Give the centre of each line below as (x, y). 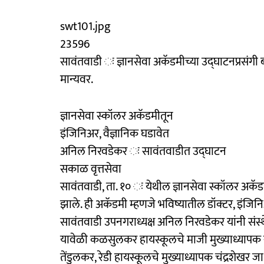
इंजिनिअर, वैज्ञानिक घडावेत (115, 133)
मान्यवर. (77, 79)
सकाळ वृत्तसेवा (91, 169)
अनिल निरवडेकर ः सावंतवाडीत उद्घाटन (143, 151)
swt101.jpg (85, 26)
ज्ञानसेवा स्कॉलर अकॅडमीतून (117, 116)
